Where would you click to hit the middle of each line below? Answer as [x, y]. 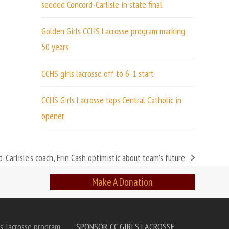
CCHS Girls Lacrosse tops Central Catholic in [111, 100]
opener [53, 116]
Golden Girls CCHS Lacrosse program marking [113, 31]
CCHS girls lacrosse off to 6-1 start [97, 73]
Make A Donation [123, 182]
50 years [55, 47]
